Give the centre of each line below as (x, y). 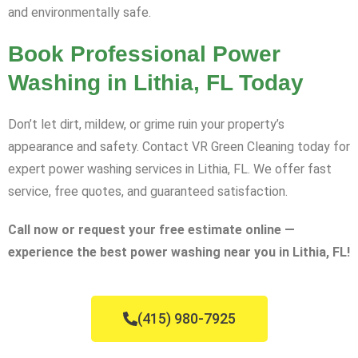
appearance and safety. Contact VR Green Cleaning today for (179, 147)
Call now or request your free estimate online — (151, 230)
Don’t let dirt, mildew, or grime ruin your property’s (146, 125)
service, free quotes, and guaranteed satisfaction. (148, 192)
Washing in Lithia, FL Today (156, 83)
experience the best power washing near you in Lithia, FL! (179, 253)
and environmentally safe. (80, 13)
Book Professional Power (144, 54)
